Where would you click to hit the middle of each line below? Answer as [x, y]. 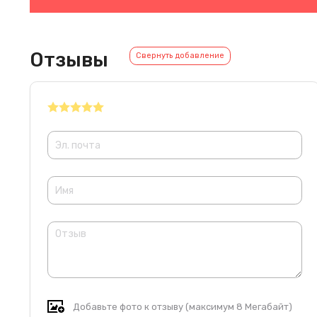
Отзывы [69, 60]
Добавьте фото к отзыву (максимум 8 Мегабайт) [183, 306]
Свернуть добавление [180, 56]
